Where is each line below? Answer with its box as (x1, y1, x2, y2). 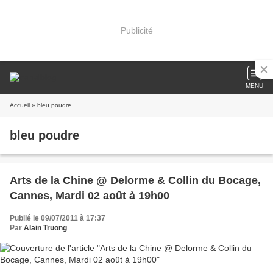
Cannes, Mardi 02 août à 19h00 (10, 190, 169, 202)
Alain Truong (24, 224, 67, 232)
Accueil (10, 102, 30, 108)
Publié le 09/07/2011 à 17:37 (10, 214, 105, 222)
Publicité (120, 25, 153, 35)
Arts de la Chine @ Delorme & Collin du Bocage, (10, 174, 261, 186)
